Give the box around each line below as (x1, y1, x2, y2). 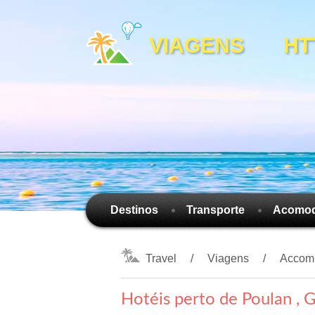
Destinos (110, 204, 158, 216)
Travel (146, 252, 176, 264)
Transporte (186, 204, 245, 216)
